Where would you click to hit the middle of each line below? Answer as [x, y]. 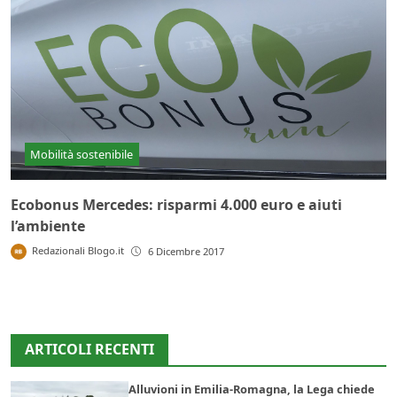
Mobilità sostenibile [82, 154]
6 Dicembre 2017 [187, 251]
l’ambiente [48, 226]
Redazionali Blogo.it [78, 250]
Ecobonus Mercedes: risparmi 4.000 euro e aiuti [176, 204]
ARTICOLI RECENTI [90, 349]
